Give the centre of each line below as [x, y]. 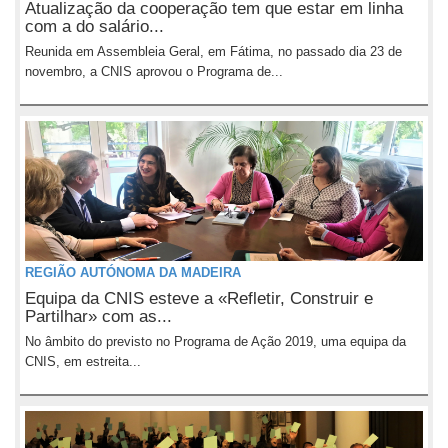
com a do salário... [94, 26]
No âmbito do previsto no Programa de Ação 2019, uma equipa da [215, 341]
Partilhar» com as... [98, 316]
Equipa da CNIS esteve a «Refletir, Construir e [199, 298]
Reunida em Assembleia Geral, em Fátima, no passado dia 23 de [213, 51]
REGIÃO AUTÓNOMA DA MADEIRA [133, 272]
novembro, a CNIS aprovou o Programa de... [154, 71]
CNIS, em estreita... [83, 361]
